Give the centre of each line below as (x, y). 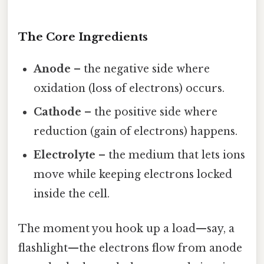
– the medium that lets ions (171, 155)
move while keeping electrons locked (133, 174)
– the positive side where (150, 112)
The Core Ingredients (83, 37)
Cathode (58, 112)
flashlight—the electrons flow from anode (130, 248)
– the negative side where (141, 69)
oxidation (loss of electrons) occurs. (129, 88)
